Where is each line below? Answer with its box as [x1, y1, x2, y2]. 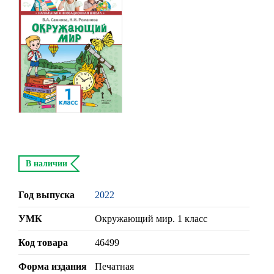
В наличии [26, 158, 67, 168]
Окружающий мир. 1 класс [95, 213, 207, 224]
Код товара [18, 237, 68, 248]
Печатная [95, 261, 134, 272]
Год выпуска [18, 190, 75, 201]
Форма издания [18, 261, 87, 272]
